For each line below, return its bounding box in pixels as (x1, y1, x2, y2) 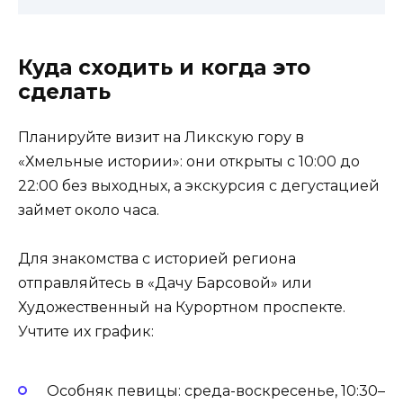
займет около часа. (18, 201, 159, 219)
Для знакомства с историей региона (18, 250, 296, 268)
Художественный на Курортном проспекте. (18, 299, 345, 317)
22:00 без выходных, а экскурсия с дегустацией (18, 177, 380, 195)
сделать (18, 79, 111, 105)
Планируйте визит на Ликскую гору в (18, 129, 304, 147)
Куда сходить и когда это (18, 55, 310, 81)
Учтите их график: (18, 323, 154, 341)
